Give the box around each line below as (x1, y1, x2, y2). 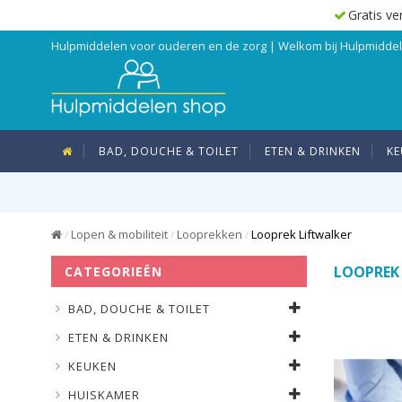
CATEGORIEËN (65, 263, 162, 280)
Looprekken (177, 226, 245, 242)
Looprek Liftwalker (251, 226, 352, 242)
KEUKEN (68, 358, 117, 374)
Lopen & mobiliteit (71, 226, 168, 242)
